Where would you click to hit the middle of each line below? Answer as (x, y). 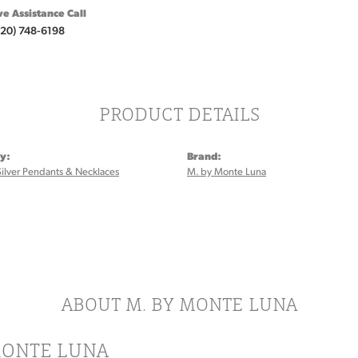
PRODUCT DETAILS (179, 114)
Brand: (204, 155)
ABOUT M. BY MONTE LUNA (179, 304)
